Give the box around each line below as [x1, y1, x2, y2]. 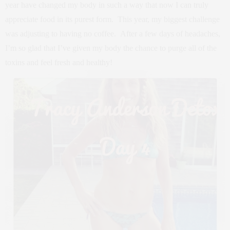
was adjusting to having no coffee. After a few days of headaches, [5, 29, 220, 38]
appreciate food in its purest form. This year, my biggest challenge [5, 14, 220, 24]
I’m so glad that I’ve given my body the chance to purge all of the [5, 43, 217, 52]
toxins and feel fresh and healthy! [5, 57, 112, 67]
